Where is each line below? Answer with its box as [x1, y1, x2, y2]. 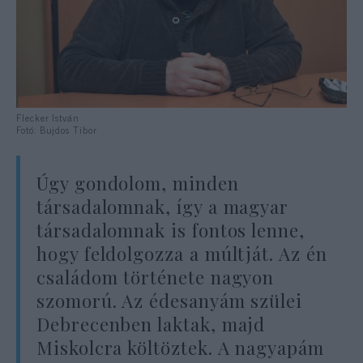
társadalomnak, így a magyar [36, 194, 289, 220]
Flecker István [16, 109, 80, 126]
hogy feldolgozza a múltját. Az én [36, 241, 327, 267]
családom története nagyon [36, 265, 275, 290]
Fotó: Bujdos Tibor [16, 122, 97, 139]
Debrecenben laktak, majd [36, 312, 266, 337]
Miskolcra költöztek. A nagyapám [36, 335, 324, 361]
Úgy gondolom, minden [36, 171, 239, 196]
